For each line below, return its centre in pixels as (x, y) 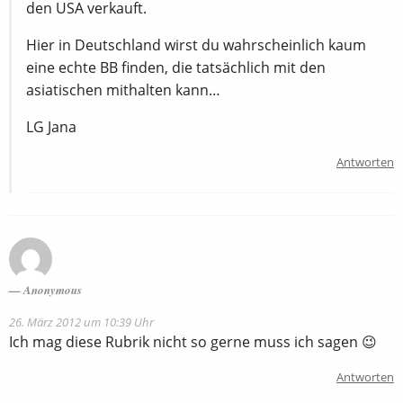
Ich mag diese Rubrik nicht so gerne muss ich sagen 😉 (193, 341)
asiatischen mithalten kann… (123, 90)
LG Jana (51, 126)
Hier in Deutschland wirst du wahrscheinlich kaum (196, 45)
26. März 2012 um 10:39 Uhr (81, 322)
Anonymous (53, 289)
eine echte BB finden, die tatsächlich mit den (176, 67)
